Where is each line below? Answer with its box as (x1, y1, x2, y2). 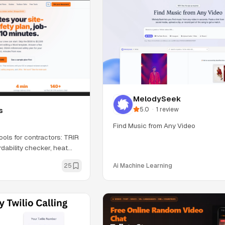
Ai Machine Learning (113, 162, 172, 170)
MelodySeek (133, 93, 181, 103)
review (160, 105, 179, 114)
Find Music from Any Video (113, 121, 195, 130)
